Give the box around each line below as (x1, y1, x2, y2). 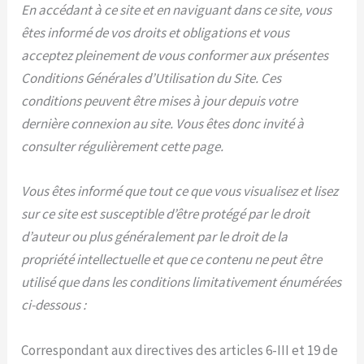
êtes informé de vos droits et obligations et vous (21, 24, 290, 42)
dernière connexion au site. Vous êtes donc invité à (21, 115, 305, 133)
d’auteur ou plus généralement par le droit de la (21, 227, 288, 246)
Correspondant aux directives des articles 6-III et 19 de (21, 340, 339, 359)
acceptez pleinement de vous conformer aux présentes (21, 46, 329, 65)
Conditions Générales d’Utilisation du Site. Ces (21, 69, 282, 88)
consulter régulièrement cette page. (21, 137, 224, 156)
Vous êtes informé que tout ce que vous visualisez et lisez (21, 182, 339, 201)
